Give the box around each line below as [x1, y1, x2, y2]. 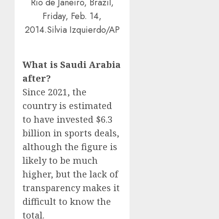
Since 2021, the [22, 86, 87, 98]
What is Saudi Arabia [22, 58, 121, 70]
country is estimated [22, 99, 112, 111]
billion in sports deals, [22, 127, 119, 139]
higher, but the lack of [22, 168, 118, 180]
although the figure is [22, 140, 117, 153]
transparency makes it [22, 181, 120, 194]
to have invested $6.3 [22, 113, 112, 125]
